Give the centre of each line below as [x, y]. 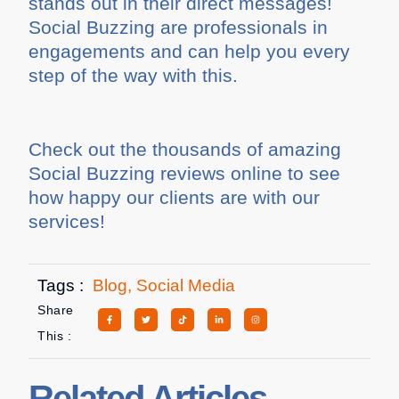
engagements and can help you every [190, 51]
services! [67, 221]
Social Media [186, 286]
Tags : [61, 286]
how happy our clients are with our [175, 197]
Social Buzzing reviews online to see [185, 173]
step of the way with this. [134, 75]
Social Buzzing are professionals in [179, 27]
